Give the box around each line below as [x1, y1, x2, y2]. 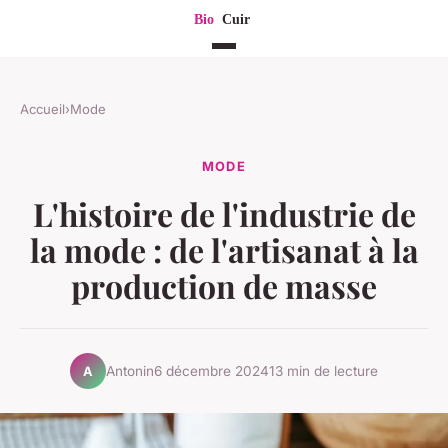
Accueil [20, 101, 65, 118]
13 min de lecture [269, 362, 378, 379]
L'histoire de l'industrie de [32, 192, 416, 236]
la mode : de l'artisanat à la [29, 228, 419, 272]
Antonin [106, 362, 154, 379]
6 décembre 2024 [154, 362, 269, 379]
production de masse [71, 264, 377, 308]
